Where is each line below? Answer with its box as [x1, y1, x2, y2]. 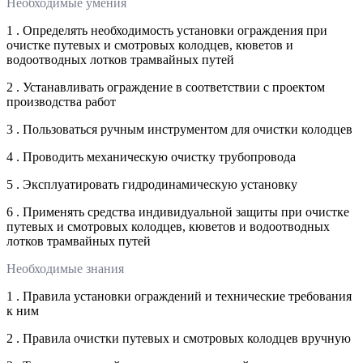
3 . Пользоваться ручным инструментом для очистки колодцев [6, 122, 352, 137]
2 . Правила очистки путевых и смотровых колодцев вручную [6, 331, 351, 346]
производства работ [6, 95, 116, 109]
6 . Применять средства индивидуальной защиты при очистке [6, 205, 349, 220]
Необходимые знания [6, 262, 124, 276]
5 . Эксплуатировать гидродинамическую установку [6, 177, 297, 192]
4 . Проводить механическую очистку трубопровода [6, 150, 296, 164]
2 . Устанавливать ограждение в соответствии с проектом [6, 80, 325, 95]
